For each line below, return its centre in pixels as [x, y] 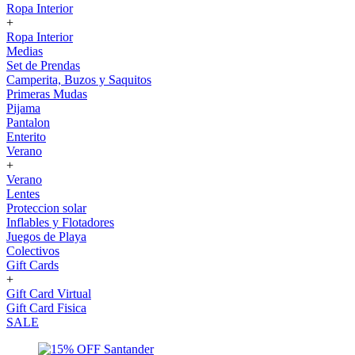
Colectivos [33, 251]
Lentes [23, 194]
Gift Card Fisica [46, 308]
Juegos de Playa [46, 237]
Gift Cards [32, 265]
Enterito [26, 137]
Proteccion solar [46, 208]
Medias [25, 51]
